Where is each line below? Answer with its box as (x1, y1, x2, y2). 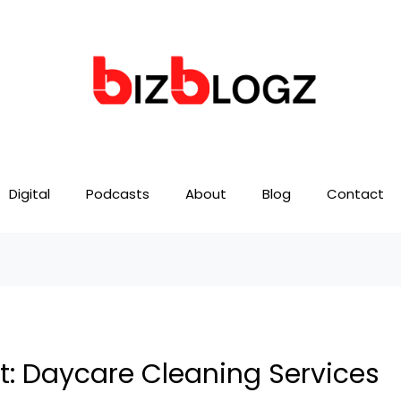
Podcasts (86, 184, 149, 204)
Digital (9, 184, 50, 204)
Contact (327, 184, 384, 204)
